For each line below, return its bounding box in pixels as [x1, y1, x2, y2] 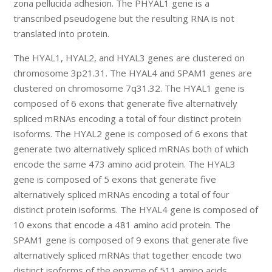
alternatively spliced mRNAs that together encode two [13, 249, 242, 262]
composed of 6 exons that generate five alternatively [13, 97, 238, 110]
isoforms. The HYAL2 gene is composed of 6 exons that [13, 127, 248, 140]
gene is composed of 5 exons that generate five [13, 173, 217, 186]
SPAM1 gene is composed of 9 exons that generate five [13, 234, 249, 246]
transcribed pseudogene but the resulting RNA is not [13, 12, 235, 25]
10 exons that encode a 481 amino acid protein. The [13, 219, 231, 231]
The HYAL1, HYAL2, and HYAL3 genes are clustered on [13, 52, 245, 64]
